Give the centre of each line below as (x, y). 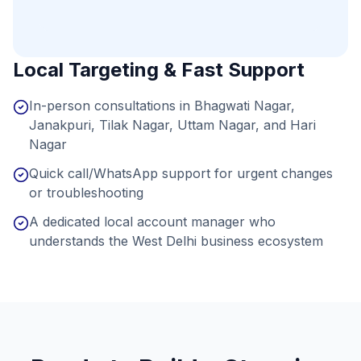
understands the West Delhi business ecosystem (176, 241)
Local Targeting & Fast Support (159, 70)
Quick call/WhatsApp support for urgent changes (181, 173)
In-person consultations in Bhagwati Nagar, (162, 106)
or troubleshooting (86, 193)
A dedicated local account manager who (152, 222)
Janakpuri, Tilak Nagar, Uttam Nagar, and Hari (172, 125)
